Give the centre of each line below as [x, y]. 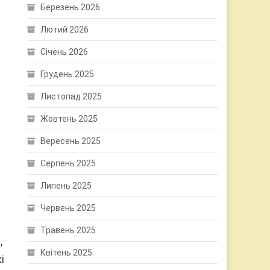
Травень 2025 [68, 230]
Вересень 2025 [71, 141]
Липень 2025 [66, 186]
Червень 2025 [68, 208]
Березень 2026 [71, 7]
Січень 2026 [64, 52]
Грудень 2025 [67, 74]
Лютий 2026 [65, 30]
